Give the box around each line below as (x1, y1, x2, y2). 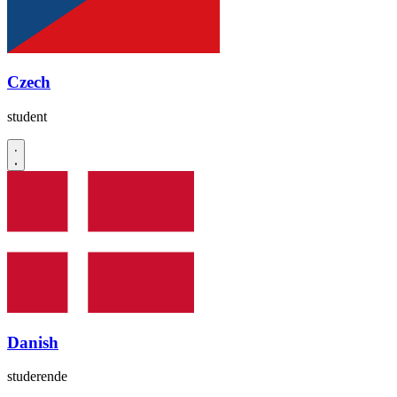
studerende (7, 369, 67, 385)
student (7, 108, 47, 124)
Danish (7, 332, 58, 352)
